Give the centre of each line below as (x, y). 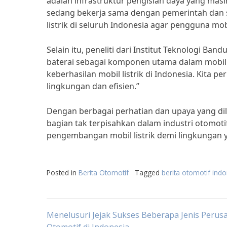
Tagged (148, 173)
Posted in (63, 173)
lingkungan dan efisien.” (93, 86)
